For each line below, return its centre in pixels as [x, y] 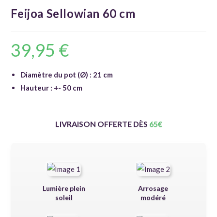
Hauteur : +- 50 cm [52, 87]
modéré [153, 197]
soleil [64, 197]
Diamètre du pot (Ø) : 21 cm [67, 74]
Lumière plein [64, 188]
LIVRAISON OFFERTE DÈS [102, 124]
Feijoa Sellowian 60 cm [73, 13]
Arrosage [153, 188]
